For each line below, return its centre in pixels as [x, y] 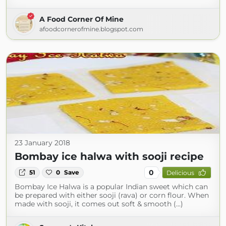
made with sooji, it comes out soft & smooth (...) [99, 204]
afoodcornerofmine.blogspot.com [91, 29]
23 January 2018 [42, 143]
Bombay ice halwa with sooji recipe [109, 156]
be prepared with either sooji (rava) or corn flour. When [112, 195]
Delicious [180, 173]
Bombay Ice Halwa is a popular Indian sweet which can [111, 187]
